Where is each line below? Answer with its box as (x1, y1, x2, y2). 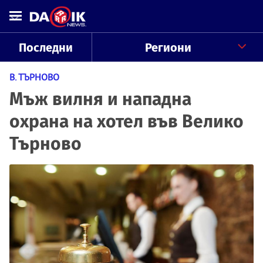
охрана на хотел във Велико (9, 111, 244, 132)
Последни (18, 41, 73, 55)
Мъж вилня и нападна (9, 89, 191, 110)
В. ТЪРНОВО (9, 71, 59, 83)
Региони (144, 41, 191, 55)
